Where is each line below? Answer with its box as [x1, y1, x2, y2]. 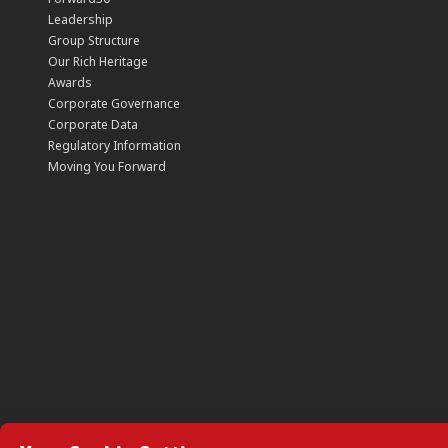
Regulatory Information [48, 137, 181, 155]
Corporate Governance [48, 95, 180, 113]
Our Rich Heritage [48, 53, 148, 71]
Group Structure [48, 32, 140, 50]
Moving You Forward [48, 158, 166, 176]
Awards [48, 74, 92, 92]
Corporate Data [48, 116, 138, 134]
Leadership [48, 11, 113, 29]
